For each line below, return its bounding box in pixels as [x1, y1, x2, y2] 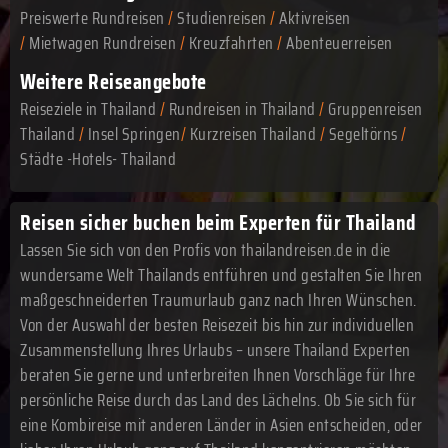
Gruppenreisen [328, 95, 423, 122]
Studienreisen [177, 4, 267, 31]
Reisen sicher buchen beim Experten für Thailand [20, 205, 416, 239]
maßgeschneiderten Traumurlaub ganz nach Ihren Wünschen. [20, 286, 417, 313]
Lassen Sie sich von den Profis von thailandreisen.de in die [20, 236, 391, 263]
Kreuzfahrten [185, 29, 277, 56]
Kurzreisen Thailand [189, 120, 320, 147]
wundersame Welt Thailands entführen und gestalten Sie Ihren [20, 261, 423, 288]
